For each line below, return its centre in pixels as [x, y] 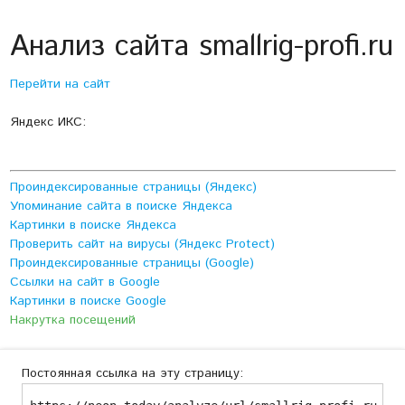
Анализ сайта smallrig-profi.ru [201, 47]
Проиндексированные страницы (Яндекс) [133, 188]
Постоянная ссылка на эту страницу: [132, 374]
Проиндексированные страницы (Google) [132, 264]
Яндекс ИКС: [47, 122]
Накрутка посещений [72, 320]
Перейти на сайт [60, 85]
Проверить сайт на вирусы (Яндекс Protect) [142, 245]
